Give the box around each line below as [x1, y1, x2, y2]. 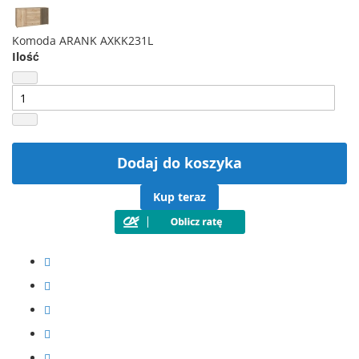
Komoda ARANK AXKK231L [12, 33, 153, 49]
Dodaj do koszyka [117, 153, 242, 174]
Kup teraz [153, 189, 206, 205]
